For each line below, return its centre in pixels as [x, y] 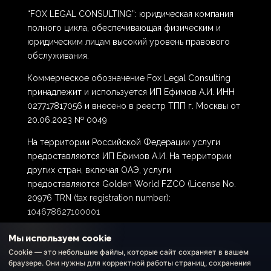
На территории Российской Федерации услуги [123, 142]
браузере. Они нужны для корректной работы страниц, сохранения [130, 263]
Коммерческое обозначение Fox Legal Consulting [129, 78]
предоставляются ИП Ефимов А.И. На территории [129, 156]
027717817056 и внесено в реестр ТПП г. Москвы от [133, 106]
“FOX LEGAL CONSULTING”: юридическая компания [130, 14]
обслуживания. [58, 56]
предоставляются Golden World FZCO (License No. [131, 184]
